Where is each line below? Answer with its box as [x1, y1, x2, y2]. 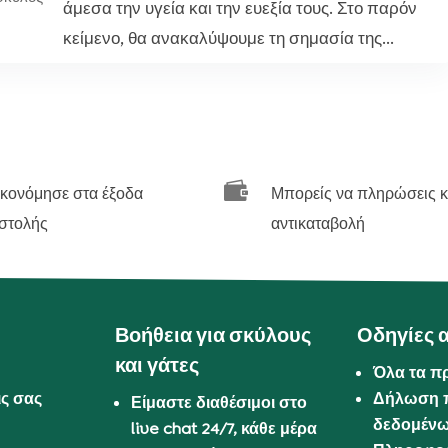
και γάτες [115, 352, 200, 379]
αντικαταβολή [271, 212, 366, 234]
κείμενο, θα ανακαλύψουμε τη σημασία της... [63, 27, 395, 49]
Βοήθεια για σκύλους [115, 322, 312, 349]
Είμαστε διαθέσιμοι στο [131, 392, 308, 414]
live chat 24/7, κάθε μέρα [131, 418, 318, 440]
